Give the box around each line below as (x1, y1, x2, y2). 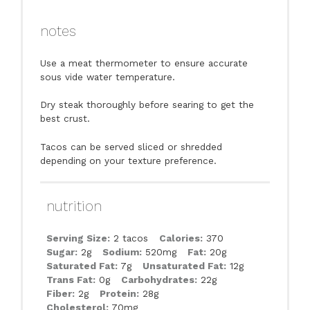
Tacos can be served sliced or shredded (40, 140, 223, 152)
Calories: (158, 232, 203, 244)
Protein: (99, 287, 139, 299)
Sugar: (46, 246, 77, 257)
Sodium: (102, 246, 142, 257)
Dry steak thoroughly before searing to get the (40, 99, 255, 111)
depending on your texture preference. (40, 154, 217, 166)
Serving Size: (46, 232, 110, 244)
